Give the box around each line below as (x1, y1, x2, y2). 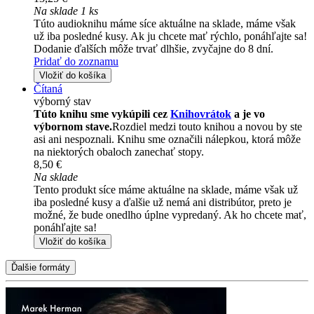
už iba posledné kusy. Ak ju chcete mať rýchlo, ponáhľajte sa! (34, 29, 307, 42)
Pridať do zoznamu (34, 55, 118, 67)
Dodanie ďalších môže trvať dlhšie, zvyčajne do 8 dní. (34, 42, 273, 55)
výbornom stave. (34, 120, 112, 132)
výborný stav (34, 95, 91, 107)
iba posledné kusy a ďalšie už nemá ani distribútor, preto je (34, 196, 292, 208)
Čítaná (34, 82, 62, 95)
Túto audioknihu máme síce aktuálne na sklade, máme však (34, 17, 296, 29)
